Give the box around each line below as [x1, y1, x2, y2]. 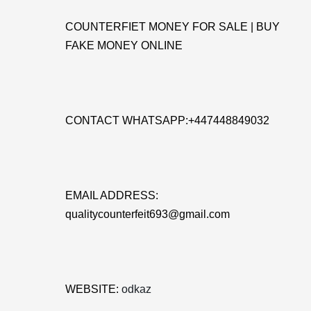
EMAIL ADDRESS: [65, 190, 158, 201]
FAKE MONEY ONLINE [65, 40, 183, 51]
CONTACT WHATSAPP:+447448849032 [65, 115, 269, 126]
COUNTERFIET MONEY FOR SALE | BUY [65, 21, 280, 33]
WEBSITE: [65, 283, 121, 295]
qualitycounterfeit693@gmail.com [65, 208, 230, 220]
